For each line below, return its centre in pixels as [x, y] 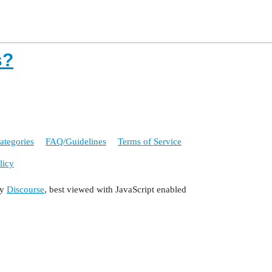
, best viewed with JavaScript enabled [115, 190]
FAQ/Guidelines [76, 141]
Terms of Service [150, 141]
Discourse [25, 190]
